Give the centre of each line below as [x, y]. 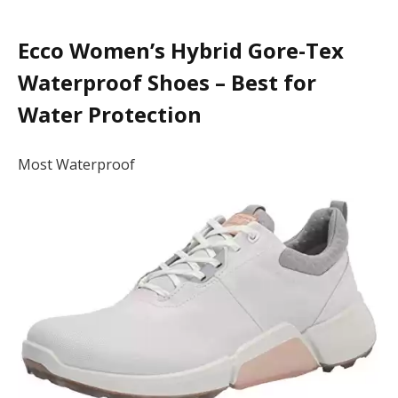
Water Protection [110, 115]
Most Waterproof [76, 164]
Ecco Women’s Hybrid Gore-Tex [181, 51]
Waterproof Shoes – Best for [167, 83]
